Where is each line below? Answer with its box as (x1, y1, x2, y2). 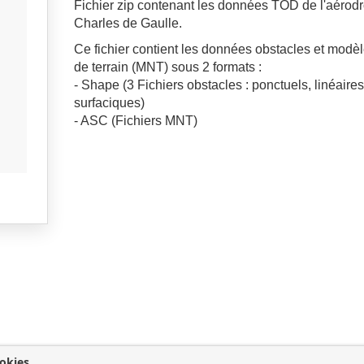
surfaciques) (74, 96, 145, 110)
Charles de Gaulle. (74, 16, 183, 30)
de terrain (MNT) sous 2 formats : (74, 60, 262, 74)
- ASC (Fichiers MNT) (74, 114, 198, 128)
